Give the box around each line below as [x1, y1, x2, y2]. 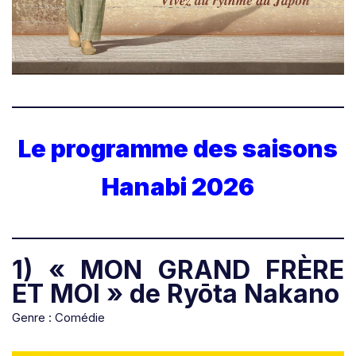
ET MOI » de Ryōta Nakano [12, 277, 339, 309]
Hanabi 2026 [102, 172, 254, 201]
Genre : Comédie [12, 309, 105, 325]
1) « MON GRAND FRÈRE [12, 253, 344, 285]
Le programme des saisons [18, 133, 338, 163]
